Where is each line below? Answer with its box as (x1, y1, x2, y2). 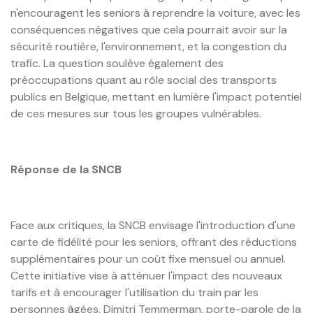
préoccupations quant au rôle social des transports (10, 72, 277, 87)
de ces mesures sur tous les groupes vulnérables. (10, 105, 261, 121)
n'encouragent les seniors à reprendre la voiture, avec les (10, 5, 300, 20)
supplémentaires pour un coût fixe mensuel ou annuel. (10, 251, 286, 266)
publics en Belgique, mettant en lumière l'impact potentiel (10, 89, 302, 104)
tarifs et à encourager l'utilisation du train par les (10, 284, 259, 300)
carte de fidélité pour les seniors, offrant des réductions (10, 234, 297, 249)
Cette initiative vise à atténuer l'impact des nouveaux (10, 268, 282, 283)
